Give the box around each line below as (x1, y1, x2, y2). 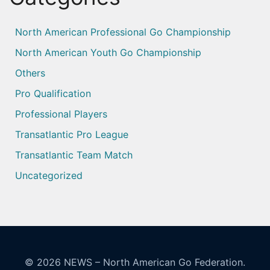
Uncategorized (15, 169, 83, 181)
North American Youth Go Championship (15, 46, 201, 58)
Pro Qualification (15, 87, 91, 99)
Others (15, 66, 45, 79)
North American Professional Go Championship (15, 25, 231, 38)
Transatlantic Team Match (15, 148, 133, 161)
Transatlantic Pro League (15, 128, 128, 140)
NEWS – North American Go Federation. (64, 256, 245, 268)
